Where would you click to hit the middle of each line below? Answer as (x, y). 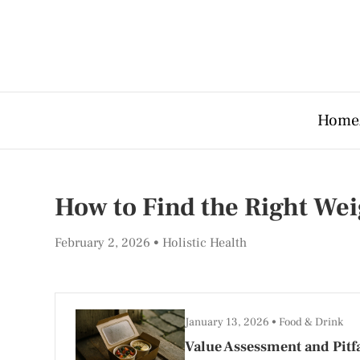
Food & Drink (311, 322)
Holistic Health (205, 243)
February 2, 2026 (104, 243)
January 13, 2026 (228, 322)
